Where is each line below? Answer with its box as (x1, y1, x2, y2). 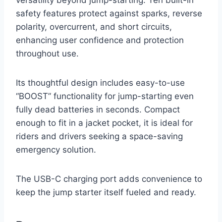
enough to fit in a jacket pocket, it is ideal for (16, 118, 193, 128)
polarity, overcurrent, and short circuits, (16, 22, 172, 32)
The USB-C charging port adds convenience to (16, 174, 202, 184)
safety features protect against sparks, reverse (16, 8, 202, 19)
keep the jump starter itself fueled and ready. (16, 187, 196, 198)
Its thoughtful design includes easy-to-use (16, 78, 185, 88)
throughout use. (16, 49, 79, 59)
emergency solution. (16, 145, 96, 155)
